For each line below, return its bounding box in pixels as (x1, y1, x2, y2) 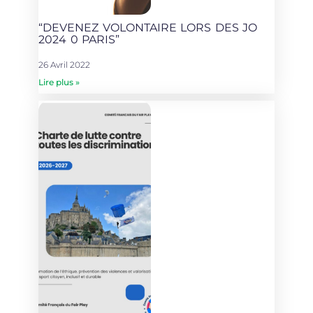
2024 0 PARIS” (38, 33, 120, 47)
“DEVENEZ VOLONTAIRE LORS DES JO (38, 21, 258, 35)
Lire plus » (38, 77, 80, 88)
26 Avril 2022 (38, 59, 90, 71)
